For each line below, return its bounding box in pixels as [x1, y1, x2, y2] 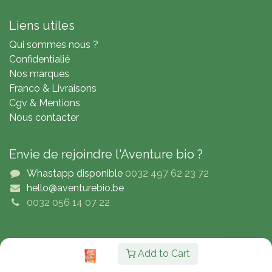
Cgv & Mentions [9, 97, 80, 109]
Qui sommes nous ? [9, 39, 98, 51]
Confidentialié [9, 53, 70, 66]
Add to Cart [135, 248, 190, 259]
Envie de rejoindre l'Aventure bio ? [9, 147, 203, 162]
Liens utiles [9, 18, 75, 33]
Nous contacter [9, 112, 79, 124]
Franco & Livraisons [9, 83, 97, 95]
